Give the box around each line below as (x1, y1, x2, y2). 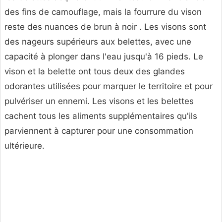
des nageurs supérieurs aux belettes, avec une (4, 37, 191, 47)
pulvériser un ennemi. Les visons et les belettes (4, 96, 194, 107)
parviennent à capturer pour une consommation (4, 126, 193, 136)
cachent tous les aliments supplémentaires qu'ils (4, 111, 197, 121)
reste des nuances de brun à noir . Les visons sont (4, 22, 206, 32)
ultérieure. (4, 141, 45, 151)
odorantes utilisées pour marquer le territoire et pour (4, 81, 213, 92)
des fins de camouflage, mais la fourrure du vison (4, 7, 202, 17)
